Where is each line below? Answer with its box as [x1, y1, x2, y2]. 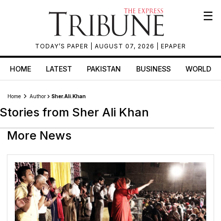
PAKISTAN [87, 65, 121, 73]
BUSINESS [136, 65, 171, 73]
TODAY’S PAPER [35, 42, 90, 50]
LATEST [46, 65, 73, 73]
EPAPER [161, 42, 186, 50]
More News [7, 128, 72, 143]
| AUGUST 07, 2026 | [90, 42, 161, 50]
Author [30, 93, 47, 99]
